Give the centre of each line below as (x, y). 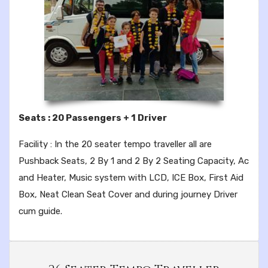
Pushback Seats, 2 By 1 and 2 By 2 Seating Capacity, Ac (134, 161)
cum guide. (40, 211)
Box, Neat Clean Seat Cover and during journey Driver (128, 195)
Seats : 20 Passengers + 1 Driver (93, 118)
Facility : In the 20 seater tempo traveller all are (115, 144)
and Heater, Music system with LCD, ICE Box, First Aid (131, 178)
